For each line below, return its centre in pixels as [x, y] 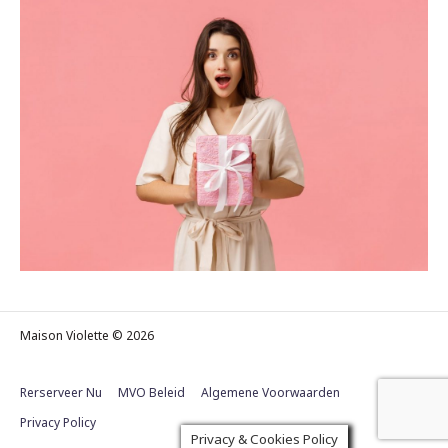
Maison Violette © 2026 [87, 335]
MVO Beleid [151, 392]
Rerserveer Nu [61, 392]
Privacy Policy [58, 422]
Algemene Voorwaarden [270, 392]
